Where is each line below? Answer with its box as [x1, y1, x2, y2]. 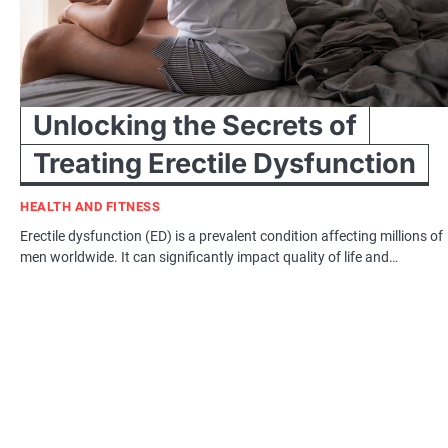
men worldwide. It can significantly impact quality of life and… [20, 249, 398, 266]
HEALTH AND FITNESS [20, 199, 160, 215]
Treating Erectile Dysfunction [33, 147, 416, 181]
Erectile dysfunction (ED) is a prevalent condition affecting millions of [20, 228, 443, 245]
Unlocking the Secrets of [33, 109, 357, 143]
